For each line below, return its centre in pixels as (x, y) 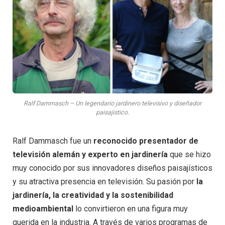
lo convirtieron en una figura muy (131, 209)
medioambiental (43, 209)
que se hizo (189, 155)
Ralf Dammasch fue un (53, 141)
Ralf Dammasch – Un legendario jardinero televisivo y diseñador (113, 103)
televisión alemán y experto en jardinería (90, 155)
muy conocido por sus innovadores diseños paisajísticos (113, 168)
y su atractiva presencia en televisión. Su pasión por (104, 182)
